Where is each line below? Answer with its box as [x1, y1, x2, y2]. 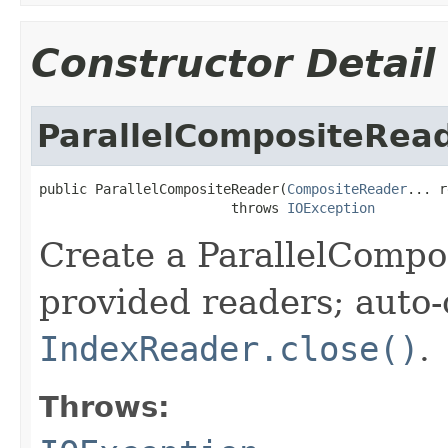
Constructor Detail [31, 40, 435, 86]
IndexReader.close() [39, 328, 419, 369]
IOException [287, 199, 375, 216]
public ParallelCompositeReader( [39, 180, 287, 197]
